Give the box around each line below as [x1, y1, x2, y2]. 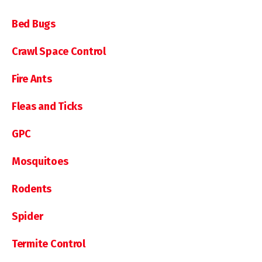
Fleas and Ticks [12, 99, 82, 113]
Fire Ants [12, 72, 52, 85]
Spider [12, 209, 43, 223]
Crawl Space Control [12, 44, 106, 58]
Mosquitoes [12, 154, 68, 168]
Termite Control [12, 237, 85, 250]
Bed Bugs [12, 17, 56, 30]
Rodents [12, 182, 52, 195]
